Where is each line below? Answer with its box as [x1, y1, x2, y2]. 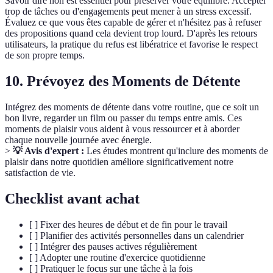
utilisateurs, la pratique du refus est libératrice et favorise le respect [5, 38, 258, 49]
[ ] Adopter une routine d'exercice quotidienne [29, 252, 205, 263]
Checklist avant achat [5, 190, 140, 207]
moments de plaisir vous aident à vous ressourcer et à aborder [5, 123, 239, 134]
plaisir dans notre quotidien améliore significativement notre [5, 156, 233, 167]
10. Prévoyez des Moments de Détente [5, 73, 241, 89]
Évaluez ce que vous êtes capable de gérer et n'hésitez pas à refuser [5, 16, 261, 27]
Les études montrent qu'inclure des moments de [84, 145, 268, 156]
